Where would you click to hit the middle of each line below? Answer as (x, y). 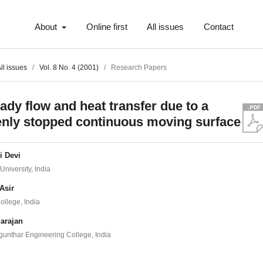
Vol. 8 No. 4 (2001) (69, 68)
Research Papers (139, 68)
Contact (219, 27)
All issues (166, 27)
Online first (107, 27)
